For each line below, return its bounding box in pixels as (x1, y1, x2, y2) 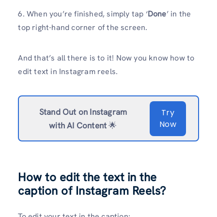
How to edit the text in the (18, 170, 157, 185)
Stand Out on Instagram (39, 106, 127, 117)
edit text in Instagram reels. (18, 66, 118, 77)
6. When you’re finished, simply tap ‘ (18, 9, 148, 19)
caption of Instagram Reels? (18, 183, 166, 199)
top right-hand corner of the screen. (18, 22, 148, 32)
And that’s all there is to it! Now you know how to (18, 53, 195, 63)
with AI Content (49, 120, 109, 131)
